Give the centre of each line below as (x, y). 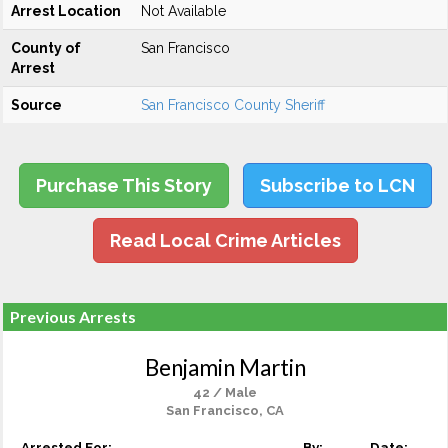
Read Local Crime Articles (225, 240)
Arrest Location (66, 11)
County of (46, 48)
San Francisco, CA (225, 410)
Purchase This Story (123, 185)
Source (36, 105)
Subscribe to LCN (337, 185)
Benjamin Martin (225, 367)
